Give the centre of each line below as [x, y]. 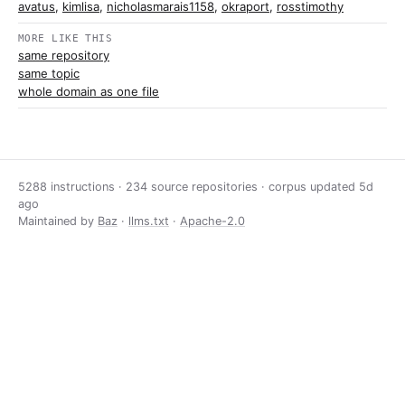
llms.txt [149, 221]
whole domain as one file [89, 91]
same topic [49, 73]
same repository [64, 55]
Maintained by [58, 221]
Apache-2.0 [212, 221]
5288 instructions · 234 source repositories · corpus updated [188, 187]
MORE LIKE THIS [66, 38]
